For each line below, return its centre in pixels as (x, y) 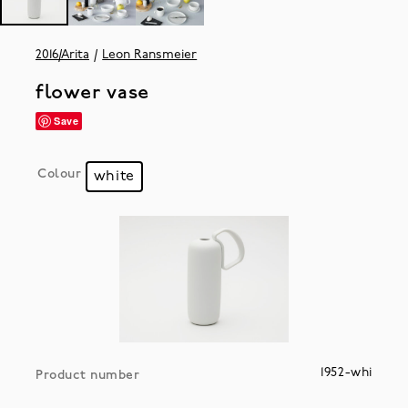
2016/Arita (62, 55)
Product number (87, 375)
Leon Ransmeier (150, 55)
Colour (59, 174)
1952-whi (347, 372)
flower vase (92, 93)
